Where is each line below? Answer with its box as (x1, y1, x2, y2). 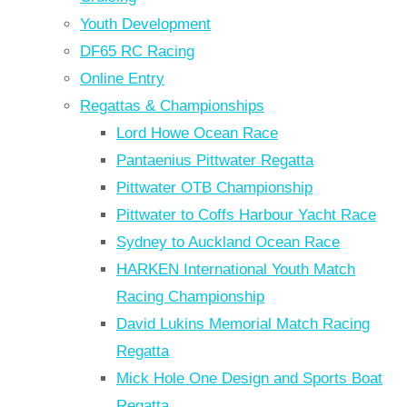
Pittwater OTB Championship (116, 178, 313, 196)
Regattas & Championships (80, 96, 264, 114)
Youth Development (80, 15, 211, 33)
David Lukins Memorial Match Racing (116, 314, 370, 333)
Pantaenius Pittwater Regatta (116, 151, 313, 169)
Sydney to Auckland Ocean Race (116, 233, 340, 251)
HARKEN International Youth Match (116, 260, 355, 278)
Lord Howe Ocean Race (116, 124, 278, 142)
